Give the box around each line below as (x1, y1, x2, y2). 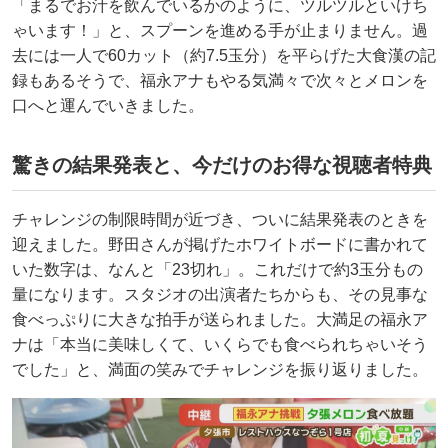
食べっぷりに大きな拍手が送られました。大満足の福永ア (12, 310, 428, 328)
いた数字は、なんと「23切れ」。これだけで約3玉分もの (12, 260, 423, 278)
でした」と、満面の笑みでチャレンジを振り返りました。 (12, 360, 428, 378)
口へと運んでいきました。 (12, 96, 204, 114)
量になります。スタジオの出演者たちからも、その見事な (12, 285, 428, 303)
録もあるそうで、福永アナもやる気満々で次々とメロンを (12, 71, 428, 89)
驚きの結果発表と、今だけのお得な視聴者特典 (12, 153, 432, 176)
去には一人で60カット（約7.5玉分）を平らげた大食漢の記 (12, 46, 436, 64)
